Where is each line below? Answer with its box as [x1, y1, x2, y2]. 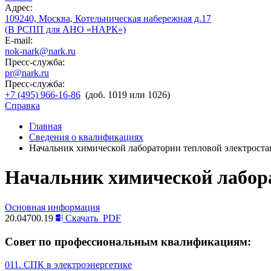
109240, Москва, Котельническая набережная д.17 [5, 13, 211, 24]
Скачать [63, 212, 100, 223]
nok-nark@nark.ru [5, 46, 76, 56]
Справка [5, 100, 40, 111]
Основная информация [5, 201, 100, 212]
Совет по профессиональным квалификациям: [5, 235, 251, 248]
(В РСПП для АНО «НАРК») [5, 24, 126, 34]
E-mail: [5, 35, 33, 45]
